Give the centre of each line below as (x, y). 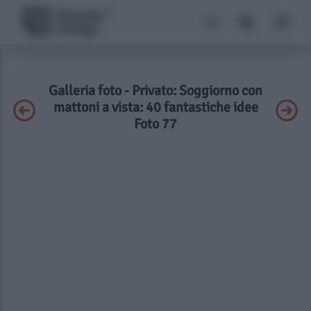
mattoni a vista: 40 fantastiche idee (155, 107)
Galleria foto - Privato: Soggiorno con (155, 91)
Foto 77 (155, 124)
